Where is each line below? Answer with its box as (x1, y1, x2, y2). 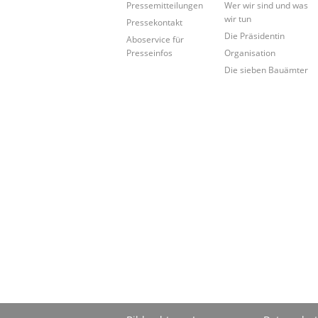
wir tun (224, 12, 252, 24)
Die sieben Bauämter (224, 63, 309, 75)
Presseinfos (126, 46, 172, 58)
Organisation (224, 46, 276, 58)
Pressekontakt (126, 16, 182, 28)
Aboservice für (126, 33, 184, 45)
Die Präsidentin (224, 29, 285, 41)
